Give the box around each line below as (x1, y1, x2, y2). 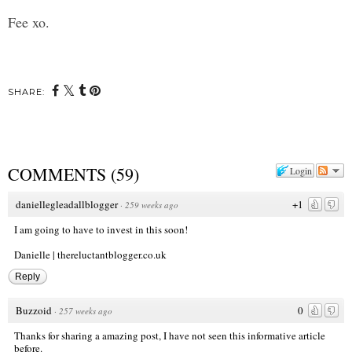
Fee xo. (8, 13, 54, 32)
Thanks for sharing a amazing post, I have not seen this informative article (14, 328, 325, 343)
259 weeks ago (125, 198, 178, 211)
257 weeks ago (59, 304, 112, 317)
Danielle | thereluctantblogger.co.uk (14, 247, 167, 262)
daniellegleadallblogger (16, 196, 118, 211)
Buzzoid (16, 302, 52, 317)
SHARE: (8, 86, 45, 98)
